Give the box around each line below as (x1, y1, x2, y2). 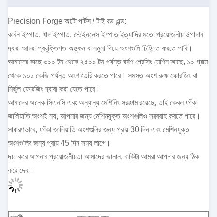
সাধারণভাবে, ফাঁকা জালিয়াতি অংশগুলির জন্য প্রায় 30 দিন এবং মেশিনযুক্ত (8, 125, 189, 134)
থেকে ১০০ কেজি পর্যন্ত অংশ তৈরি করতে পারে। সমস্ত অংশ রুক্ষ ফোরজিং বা (8, 71, 197, 79)
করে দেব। (8, 166, 33, 174)
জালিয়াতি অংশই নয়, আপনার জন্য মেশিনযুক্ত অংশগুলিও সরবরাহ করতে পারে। (8, 112, 201, 120)
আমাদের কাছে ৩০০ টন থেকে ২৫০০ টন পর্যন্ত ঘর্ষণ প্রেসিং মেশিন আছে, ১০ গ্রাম (8, 58, 208, 66)
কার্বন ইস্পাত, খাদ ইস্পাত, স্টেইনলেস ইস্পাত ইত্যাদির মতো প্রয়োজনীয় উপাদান (8, 31, 203, 39)
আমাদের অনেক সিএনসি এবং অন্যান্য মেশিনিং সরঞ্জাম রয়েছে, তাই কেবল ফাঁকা (8, 98, 198, 107)
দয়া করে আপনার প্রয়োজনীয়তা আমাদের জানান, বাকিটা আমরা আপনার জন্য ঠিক (8, 153, 199, 161)
